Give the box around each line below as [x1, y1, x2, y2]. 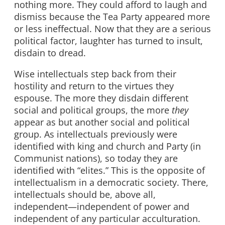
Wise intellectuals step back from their [14, 67, 176, 80]
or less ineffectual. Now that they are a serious [14, 23, 211, 35]
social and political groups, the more [14, 103, 172, 116]
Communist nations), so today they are [14, 152, 178, 164]
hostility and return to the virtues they [14, 79, 174, 92]
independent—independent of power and [14, 200, 189, 212]
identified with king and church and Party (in [14, 140, 201, 152]
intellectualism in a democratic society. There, [14, 176, 208, 188]
